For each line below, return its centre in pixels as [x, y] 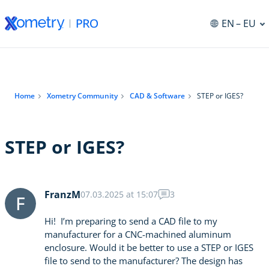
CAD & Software [157, 96]
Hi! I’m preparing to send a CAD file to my [131, 221]
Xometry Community [82, 96]
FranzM [62, 195]
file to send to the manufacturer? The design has [144, 261]
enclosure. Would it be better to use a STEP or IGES [149, 247]
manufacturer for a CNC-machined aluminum [138, 234]
